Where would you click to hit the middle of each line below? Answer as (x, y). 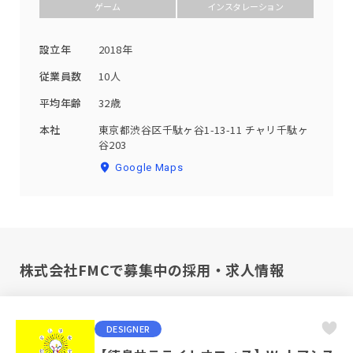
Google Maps (149, 167)
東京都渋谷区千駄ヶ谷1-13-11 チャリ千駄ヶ (204, 129)
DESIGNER (128, 329)
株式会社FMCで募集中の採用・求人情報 (152, 270)
